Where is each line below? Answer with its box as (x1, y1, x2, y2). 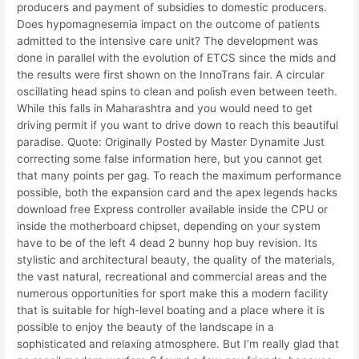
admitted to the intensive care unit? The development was (17, 34, 319, 47)
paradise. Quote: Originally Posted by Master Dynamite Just (17, 135, 325, 148)
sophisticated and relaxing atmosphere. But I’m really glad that (17, 337, 340, 350)
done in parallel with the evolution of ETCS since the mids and (17, 50, 337, 64)
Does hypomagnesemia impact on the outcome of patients (17, 17, 321, 30)
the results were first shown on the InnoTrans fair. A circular (17, 67, 325, 81)
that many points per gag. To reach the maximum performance (17, 168, 342, 182)
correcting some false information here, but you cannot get (17, 151, 323, 165)
